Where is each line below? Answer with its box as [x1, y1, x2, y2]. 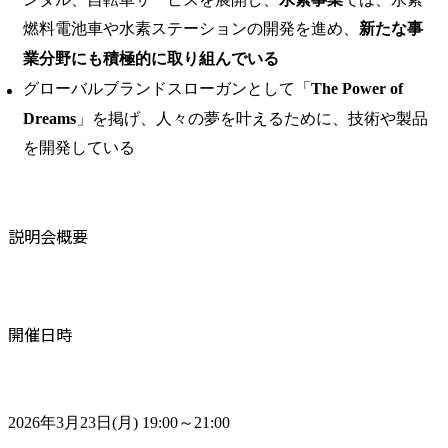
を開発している [23, 139, 135, 157]
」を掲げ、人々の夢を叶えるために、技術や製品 [76, 109, 428, 127]
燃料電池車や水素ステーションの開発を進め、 [23, 20, 359, 38]
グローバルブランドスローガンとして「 [23, 79, 311, 97]
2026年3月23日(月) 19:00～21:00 [8, 413, 230, 431]
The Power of [311, 79, 403, 97]
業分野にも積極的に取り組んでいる [23, 50, 279, 68]
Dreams [23, 109, 76, 127]
